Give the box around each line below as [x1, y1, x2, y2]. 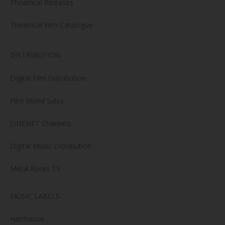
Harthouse [10, 213, 44, 223]
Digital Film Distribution [10, 73, 86, 83]
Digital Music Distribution [10, 141, 91, 151]
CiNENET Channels [10, 118, 71, 128]
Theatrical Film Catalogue [10, 20, 93, 30]
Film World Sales [10, 95, 64, 105]
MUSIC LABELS [10, 191, 60, 201]
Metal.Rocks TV [10, 163, 60, 173]
